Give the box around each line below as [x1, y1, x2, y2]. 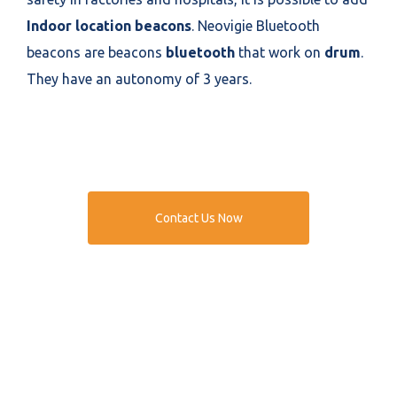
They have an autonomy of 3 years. [27, 70, 252, 87]
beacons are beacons [27, 43, 166, 60]
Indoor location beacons [27, 17, 191, 34]
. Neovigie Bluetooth [191, 17, 320, 34]
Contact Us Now [154, 210, 243, 225]
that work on [235, 43, 324, 60]
